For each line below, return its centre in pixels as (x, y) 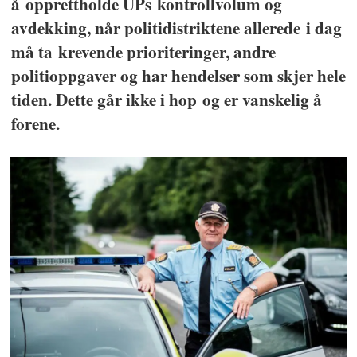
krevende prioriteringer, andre (167, 51)
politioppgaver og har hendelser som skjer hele (178, 75)
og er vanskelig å (262, 99)
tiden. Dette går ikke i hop (106, 99)
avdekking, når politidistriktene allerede (158, 27)
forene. (35, 123)
